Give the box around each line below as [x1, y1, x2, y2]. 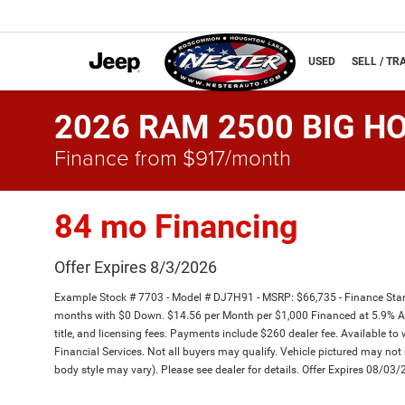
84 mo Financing [54, 208, 298, 246]
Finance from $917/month [54, 142, 291, 172]
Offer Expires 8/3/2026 [54, 258, 217, 277]
